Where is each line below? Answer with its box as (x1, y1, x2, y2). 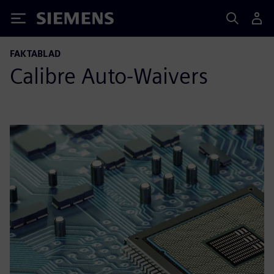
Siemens (37, 14, 77, 27)
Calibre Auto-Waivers (10, 62, 208, 89)
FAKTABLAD (10, 48, 61, 59)
